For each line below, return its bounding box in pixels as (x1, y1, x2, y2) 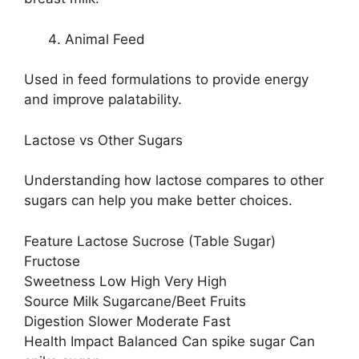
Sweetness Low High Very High (24, 272, 227, 289)
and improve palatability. (24, 91, 182, 108)
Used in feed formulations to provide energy (24, 71, 309, 88)
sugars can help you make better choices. (24, 192, 292, 209)
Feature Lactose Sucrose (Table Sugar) (24, 232, 276, 249)
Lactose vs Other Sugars (24, 131, 183, 148)
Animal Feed (65, 30, 145, 47)
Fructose (24, 252, 80, 269)
